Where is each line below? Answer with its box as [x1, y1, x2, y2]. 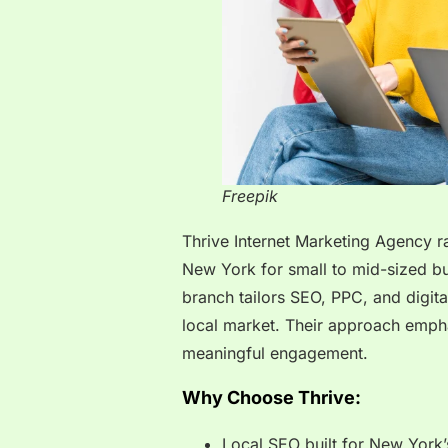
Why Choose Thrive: [182, 386, 361, 408]
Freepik [222, 186, 278, 207]
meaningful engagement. [182, 343, 368, 364]
